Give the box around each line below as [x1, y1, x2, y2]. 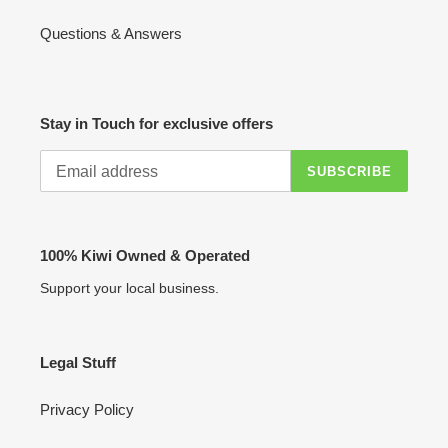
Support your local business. [40, 279, 219, 296]
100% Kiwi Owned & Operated [40, 247, 250, 265]
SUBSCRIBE [306, 163, 392, 179]
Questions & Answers [40, 24, 182, 42]
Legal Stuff [40, 353, 116, 371]
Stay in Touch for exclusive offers [40, 114, 273, 132]
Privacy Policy [40, 401, 134, 419]
